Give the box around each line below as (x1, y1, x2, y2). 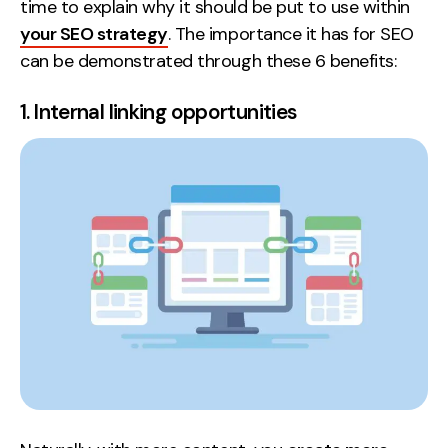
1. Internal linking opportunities (20, 98, 298, 125)
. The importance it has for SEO (167, 22, 414, 46)
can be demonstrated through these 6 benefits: (20, 49, 397, 73)
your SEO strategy (20, 22, 168, 46)
